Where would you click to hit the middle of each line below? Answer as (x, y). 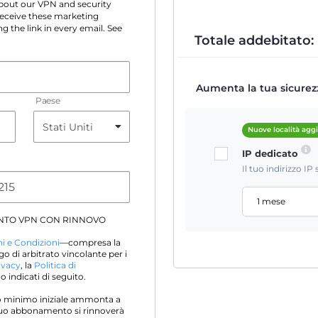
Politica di (55, 265)
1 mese (272, 202)
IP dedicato (272, 154)
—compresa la (90, 243)
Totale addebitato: (254, 40)
